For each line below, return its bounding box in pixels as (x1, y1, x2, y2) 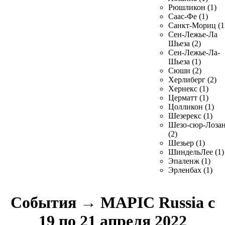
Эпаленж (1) (168, 157, 210, 165)
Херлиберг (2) (168, 75, 216, 84)
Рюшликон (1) (168, 3, 216, 12)
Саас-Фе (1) (168, 12, 208, 21)
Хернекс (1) (168, 84, 208, 93)
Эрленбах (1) (168, 166, 212, 174)
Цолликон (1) (168, 102, 214, 111)
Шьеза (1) (168, 57, 201, 66)
